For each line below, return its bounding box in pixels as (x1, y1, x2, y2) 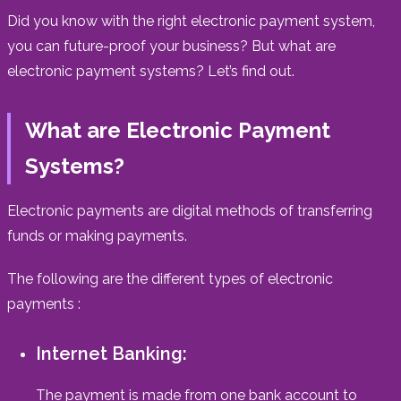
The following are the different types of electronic (7, 269, 333, 287)
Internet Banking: (36, 342, 187, 364)
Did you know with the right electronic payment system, (7, 12, 375, 30)
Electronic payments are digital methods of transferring (7, 201, 372, 219)
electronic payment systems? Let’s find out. (7, 62, 294, 80)
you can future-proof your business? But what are (7, 37, 336, 55)
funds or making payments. (7, 226, 187, 244)
